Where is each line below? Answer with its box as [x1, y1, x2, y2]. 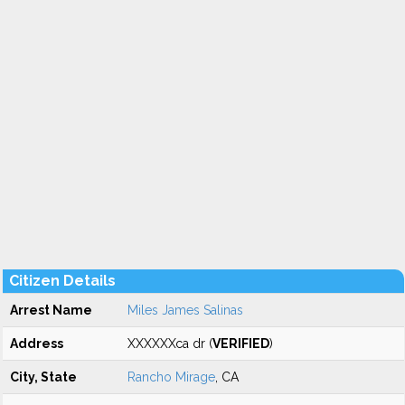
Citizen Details [9, 272, 116, 289]
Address [10, 336, 63, 351]
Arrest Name [10, 303, 92, 317]
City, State [10, 370, 77, 384]
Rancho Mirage [127, 370, 215, 384]
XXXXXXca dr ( [127, 336, 212, 351]
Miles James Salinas [127, 303, 243, 317]
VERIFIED [212, 336, 269, 351]
